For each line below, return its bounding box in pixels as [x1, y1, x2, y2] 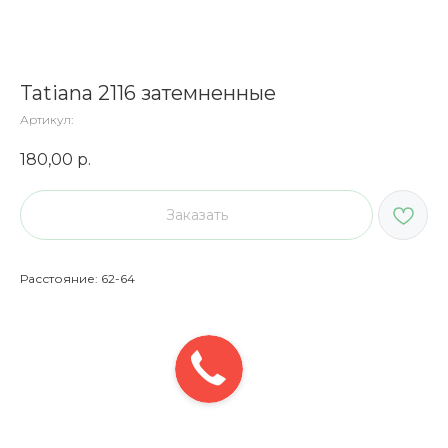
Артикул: [20, 112, 73, 127]
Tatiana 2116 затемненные [20, 81, 276, 105]
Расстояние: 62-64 [20, 270, 135, 286]
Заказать [165, 205, 228, 224]
